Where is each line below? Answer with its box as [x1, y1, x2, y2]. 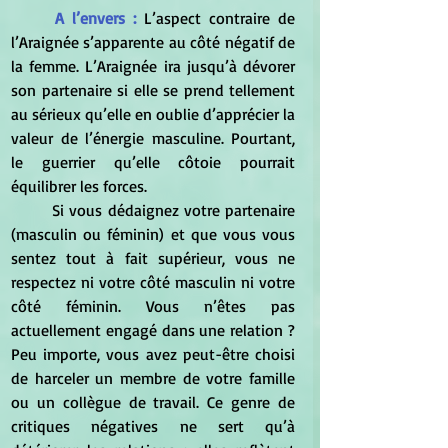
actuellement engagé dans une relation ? [11, 319, 295, 340]
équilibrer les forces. [11, 175, 151, 196]
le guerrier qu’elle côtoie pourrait [11, 151, 295, 172]
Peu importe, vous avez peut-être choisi [11, 343, 295, 364]
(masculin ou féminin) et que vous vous [11, 223, 295, 244]
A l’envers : [55, 7, 136, 28]
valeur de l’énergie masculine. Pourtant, [11, 127, 295, 148]
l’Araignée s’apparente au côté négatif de [11, 31, 295, 52]
